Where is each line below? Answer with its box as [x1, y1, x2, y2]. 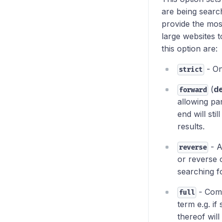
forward [179, 85, 207, 95]
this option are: [162, 43, 218, 54]
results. [177, 121, 205, 131]
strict [179, 64, 203, 74]
